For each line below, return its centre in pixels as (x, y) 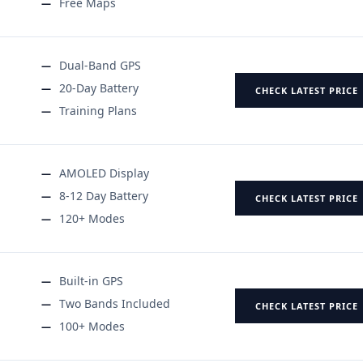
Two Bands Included (115, 303)
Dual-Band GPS (100, 65)
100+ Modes (92, 326)
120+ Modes (92, 218)
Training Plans (98, 110)
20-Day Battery (99, 88)
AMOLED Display (104, 173)
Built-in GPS (91, 280)
